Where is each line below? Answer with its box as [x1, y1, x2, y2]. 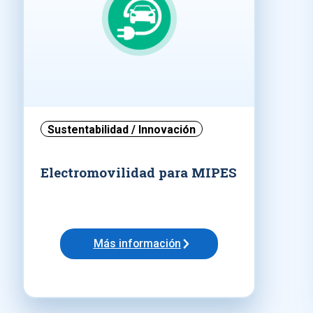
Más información [93, 237, 181, 251]
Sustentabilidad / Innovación [48, 122, 196, 136]
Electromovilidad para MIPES [41, 163, 237, 181]
